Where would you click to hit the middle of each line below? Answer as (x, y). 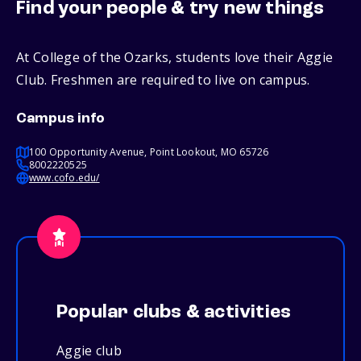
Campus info (61, 119)
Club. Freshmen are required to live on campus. (163, 80)
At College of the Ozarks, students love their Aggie (175, 58)
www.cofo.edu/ (64, 178)
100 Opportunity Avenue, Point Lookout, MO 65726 (149, 152)
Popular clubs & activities (174, 313)
